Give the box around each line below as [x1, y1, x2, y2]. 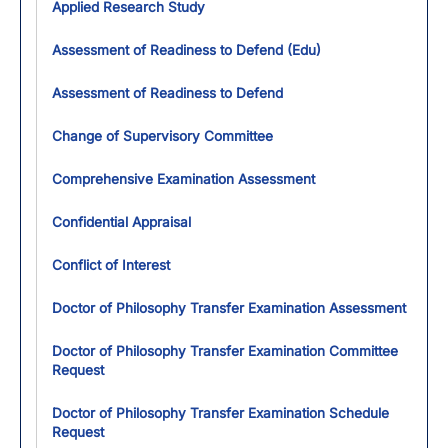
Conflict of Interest [52, 257, 170, 273]
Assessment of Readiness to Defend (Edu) [52, 42, 321, 58]
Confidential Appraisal [52, 214, 191, 230]
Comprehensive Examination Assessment [52, 171, 315, 187]
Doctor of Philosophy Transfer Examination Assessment [52, 300, 406, 316]
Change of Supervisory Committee [52, 128, 273, 144]
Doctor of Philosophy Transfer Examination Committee [52, 343, 398, 359]
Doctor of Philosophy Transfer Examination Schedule [52, 405, 389, 421]
